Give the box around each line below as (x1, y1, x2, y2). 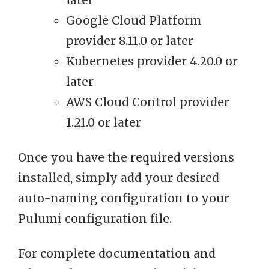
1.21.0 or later (66, 115, 141, 130)
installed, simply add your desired (18, 171, 219, 186)
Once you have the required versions (18, 150, 234, 165)
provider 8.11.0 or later (66, 34, 193, 49)
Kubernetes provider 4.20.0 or (66, 54, 238, 69)
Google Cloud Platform (66, 13, 202, 28)
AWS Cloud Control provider (66, 95, 229, 110)
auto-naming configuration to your (18, 191, 229, 206)
